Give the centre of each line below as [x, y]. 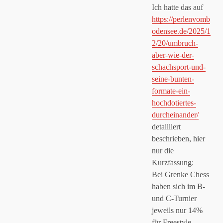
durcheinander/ [175, 115]
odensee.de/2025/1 [181, 31]
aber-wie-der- [173, 55]
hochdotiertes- [174, 103]
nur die [163, 151]
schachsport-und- [179, 67]
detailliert [166, 127]
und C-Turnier [174, 198]
